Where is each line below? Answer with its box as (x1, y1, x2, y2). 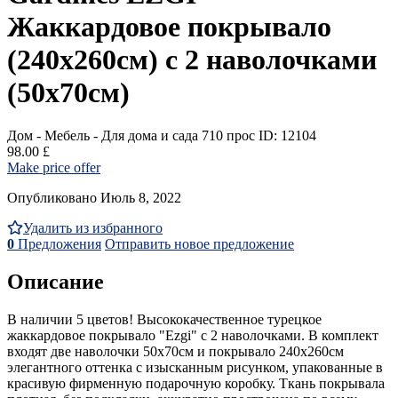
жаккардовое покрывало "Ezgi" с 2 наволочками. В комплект (7, 327, 378, 343)
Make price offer (7, 159, 100, 175)
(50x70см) (7, 76, 130, 108)
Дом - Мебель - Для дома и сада (7, 127, 198, 143)
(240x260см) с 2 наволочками (7, 43, 377, 76)
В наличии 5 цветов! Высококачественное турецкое (7, 311, 322, 327)
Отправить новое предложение (105, 235, 294, 251)
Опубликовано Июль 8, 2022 (7, 189, 181, 205)
